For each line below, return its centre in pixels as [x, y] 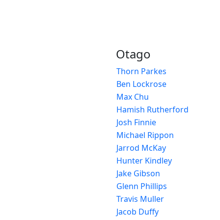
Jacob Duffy [137, 211]
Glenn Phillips [142, 186]
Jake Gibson [138, 173]
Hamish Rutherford [152, 109]
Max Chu [133, 96]
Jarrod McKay [141, 148]
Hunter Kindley [144, 160]
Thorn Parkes [141, 71]
